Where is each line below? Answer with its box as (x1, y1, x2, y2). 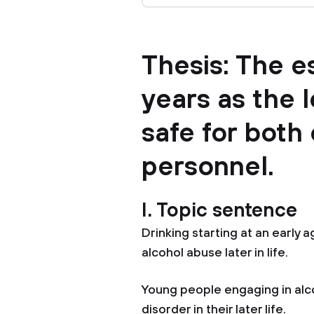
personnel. (142, 151, 274, 184)
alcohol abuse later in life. (142, 245, 288, 261)
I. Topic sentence (142, 198, 297, 223)
